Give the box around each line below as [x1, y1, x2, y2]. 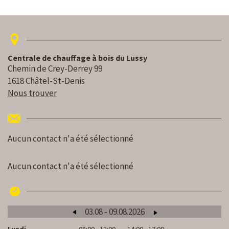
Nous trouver [8, 87, 57, 99]
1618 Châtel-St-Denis [8, 75, 85, 87]
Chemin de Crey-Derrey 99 [8, 63, 102, 75]
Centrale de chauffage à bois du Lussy [8, 53, 147, 63]
